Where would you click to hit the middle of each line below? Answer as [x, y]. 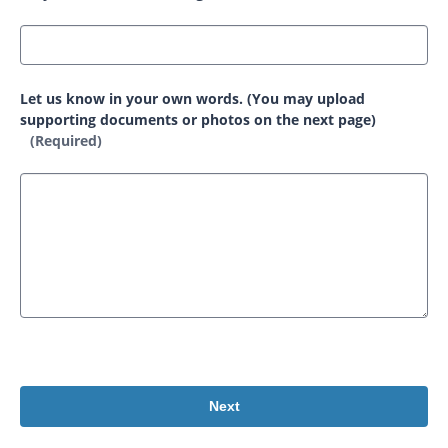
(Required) [66, 140]
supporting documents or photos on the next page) [198, 119]
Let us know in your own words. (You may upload [192, 98]
